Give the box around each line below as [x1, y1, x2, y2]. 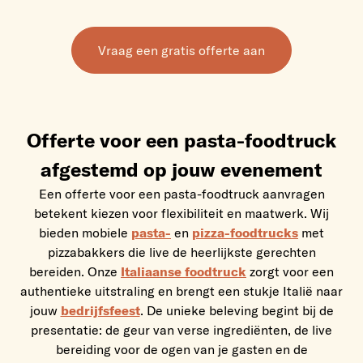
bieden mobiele [39, 224, 131, 241]
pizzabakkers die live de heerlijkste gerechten [47, 244, 316, 260]
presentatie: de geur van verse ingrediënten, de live [31, 322, 332, 338]
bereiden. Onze [29, 263, 121, 280]
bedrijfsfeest [60, 302, 140, 318]
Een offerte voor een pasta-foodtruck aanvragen [38, 186, 325, 202]
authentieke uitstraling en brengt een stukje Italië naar [20, 283, 343, 299]
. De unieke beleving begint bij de [139, 302, 334, 318]
